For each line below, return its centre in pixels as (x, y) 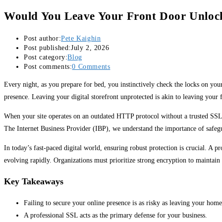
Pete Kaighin (81, 39)
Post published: (47, 48)
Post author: (43, 39)
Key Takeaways (34, 182)
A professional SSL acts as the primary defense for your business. (115, 216)
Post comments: (48, 67)
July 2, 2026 (90, 48)
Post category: (46, 57)
